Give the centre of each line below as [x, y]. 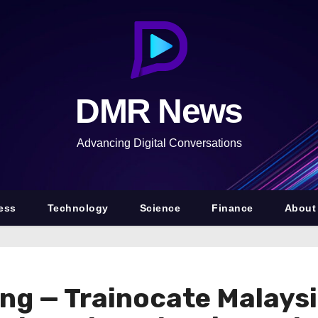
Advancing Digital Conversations [159, 143]
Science [160, 208]
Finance [232, 208]
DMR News [159, 111]
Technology [78, 208]
